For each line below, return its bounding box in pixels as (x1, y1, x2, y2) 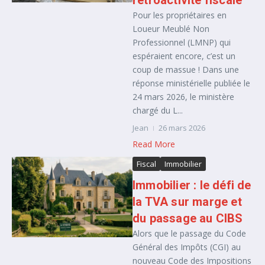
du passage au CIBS (132, 211, 243, 225)
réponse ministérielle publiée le (132, 77, 250, 89)
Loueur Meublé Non (132, 23, 209, 34)
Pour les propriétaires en (132, 9, 227, 21)
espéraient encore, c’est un (132, 50, 235, 62)
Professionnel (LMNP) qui (132, 37, 231, 48)
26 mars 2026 (159, 122, 205, 133)
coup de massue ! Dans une (132, 64, 239, 75)
